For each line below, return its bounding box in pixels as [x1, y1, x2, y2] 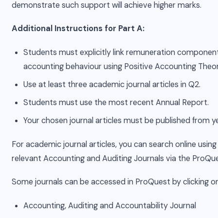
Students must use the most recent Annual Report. [23, 97, 209, 108]
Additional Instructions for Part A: [12, 23, 145, 34]
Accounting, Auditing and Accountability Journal [23, 200, 197, 211]
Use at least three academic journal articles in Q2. [23, 79, 201, 90]
